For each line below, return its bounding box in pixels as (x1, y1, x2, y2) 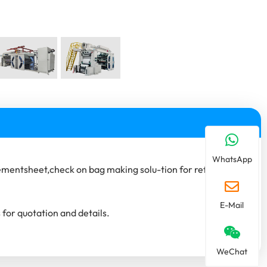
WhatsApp (212, 154, 252, 164)
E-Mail (220, 200, 244, 210)
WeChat (216, 246, 248, 257)
